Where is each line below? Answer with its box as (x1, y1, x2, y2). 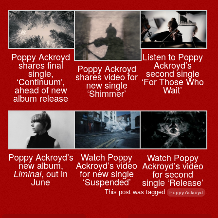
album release (13, 91, 69, 105)
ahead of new (14, 83, 67, 96)
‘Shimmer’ (87, 87, 127, 100)
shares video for (75, 70, 138, 83)
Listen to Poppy (142, 50, 203, 63)
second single (145, 67, 200, 80)
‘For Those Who (141, 75, 204, 88)
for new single (79, 167, 134, 180)
